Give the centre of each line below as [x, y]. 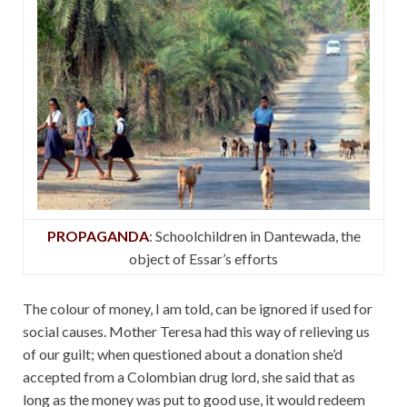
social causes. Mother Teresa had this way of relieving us [196, 332]
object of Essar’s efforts [203, 259]
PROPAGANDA [98, 236]
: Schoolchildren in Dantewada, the [254, 236]
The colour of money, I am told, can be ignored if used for [198, 309]
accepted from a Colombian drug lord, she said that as [189, 377]
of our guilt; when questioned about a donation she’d [183, 354]
